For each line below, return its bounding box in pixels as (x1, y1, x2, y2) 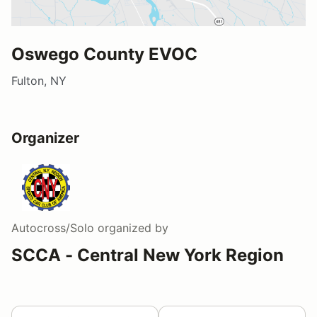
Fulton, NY (11, 73, 67, 88)
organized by (94, 220, 168, 235)
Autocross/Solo (11, 220, 94, 235)
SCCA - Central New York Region (11, 244, 284, 265)
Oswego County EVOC (11, 43, 197, 64)
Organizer (11, 129, 79, 146)
